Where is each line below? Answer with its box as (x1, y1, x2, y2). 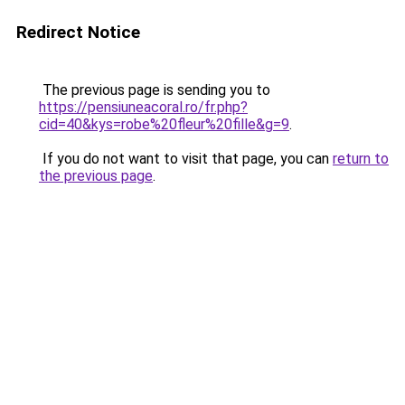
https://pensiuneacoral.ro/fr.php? (39, 99, 248, 116)
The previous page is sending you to (39, 81, 270, 99)
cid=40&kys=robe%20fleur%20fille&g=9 (39, 116, 289, 133)
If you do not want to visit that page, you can (39, 150, 333, 167)
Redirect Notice (16, 22, 140, 42)
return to (333, 150, 389, 167)
